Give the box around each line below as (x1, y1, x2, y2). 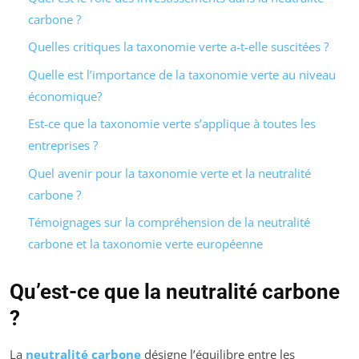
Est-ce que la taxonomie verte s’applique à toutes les (27, 115, 316, 132)
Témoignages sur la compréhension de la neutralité (27, 214, 310, 231)
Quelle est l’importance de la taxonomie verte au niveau (27, 66, 336, 83)
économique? (27, 87, 102, 104)
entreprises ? (27, 137, 98, 154)
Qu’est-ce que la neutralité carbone (10, 280, 340, 305)
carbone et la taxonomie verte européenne (27, 236, 263, 252)
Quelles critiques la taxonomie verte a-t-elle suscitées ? (27, 38, 329, 55)
